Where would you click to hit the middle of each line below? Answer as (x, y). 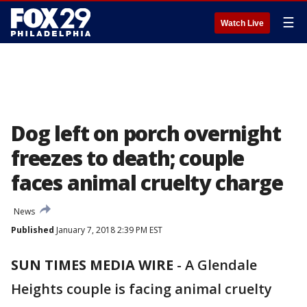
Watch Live (242, 23)
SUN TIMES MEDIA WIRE (92, 265)
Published (33, 230)
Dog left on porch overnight (146, 133)
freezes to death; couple (128, 158)
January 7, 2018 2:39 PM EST (108, 230)
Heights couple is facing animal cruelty (142, 289)
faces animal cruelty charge (147, 183)
